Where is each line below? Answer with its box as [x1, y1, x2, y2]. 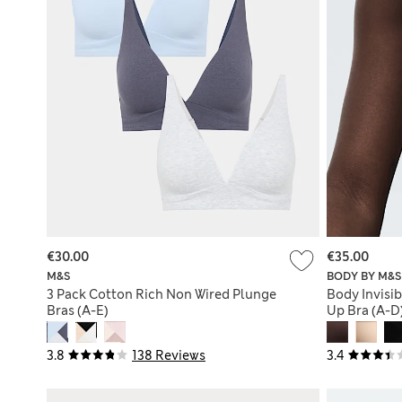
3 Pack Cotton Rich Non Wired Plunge [47, 285, 276, 302]
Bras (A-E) [47, 301, 109, 319]
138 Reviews [132, 346, 205, 363]
